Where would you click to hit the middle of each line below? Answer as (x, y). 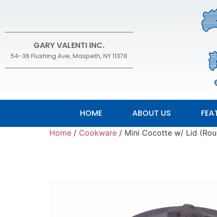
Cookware (98, 133)
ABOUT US (151, 113)
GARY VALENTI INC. (69, 45)
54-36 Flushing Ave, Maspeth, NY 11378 (69, 56)
